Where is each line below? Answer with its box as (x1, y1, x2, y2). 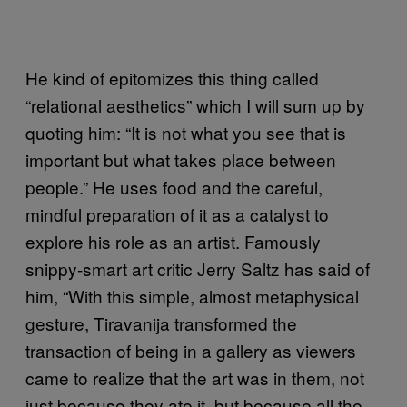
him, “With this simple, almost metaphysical (25, 283, 359, 308)
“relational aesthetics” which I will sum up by (25, 93, 365, 117)
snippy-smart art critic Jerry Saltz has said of (25, 256, 370, 281)
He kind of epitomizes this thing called (25, 65, 319, 90)
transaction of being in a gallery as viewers (25, 338, 356, 362)
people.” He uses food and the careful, (25, 174, 323, 199)
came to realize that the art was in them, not (25, 365, 364, 390)
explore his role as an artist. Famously (25, 229, 321, 253)
